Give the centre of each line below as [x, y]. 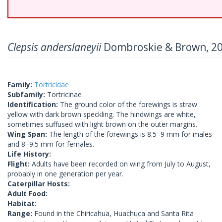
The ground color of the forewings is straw [129, 104]
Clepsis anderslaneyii [54, 47]
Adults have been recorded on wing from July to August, [121, 164]
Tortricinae [64, 94]
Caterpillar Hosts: [39, 184]
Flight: [20, 164]
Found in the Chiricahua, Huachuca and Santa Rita [114, 213]
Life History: [29, 154]
